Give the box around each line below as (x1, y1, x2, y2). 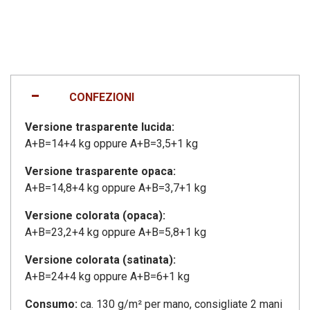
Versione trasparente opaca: (25, 164, 176, 178)
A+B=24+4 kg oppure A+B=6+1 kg (25, 269, 190, 283)
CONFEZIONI (69, 90, 135, 104)
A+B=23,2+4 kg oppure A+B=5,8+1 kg (25, 225, 206, 239)
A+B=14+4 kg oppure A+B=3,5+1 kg (25, 136, 198, 150)
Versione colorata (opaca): (25, 208, 165, 222)
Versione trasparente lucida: (25, 120, 174, 134)
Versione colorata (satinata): (25, 253, 176, 266)
